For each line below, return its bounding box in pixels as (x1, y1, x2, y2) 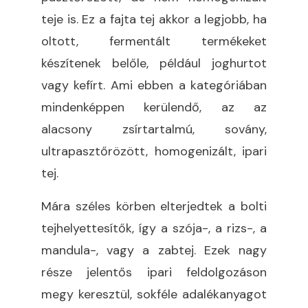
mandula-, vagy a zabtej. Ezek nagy (41, 241, 267, 258)
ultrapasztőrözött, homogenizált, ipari (41, 142, 267, 159)
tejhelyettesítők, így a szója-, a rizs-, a (41, 219, 267, 236)
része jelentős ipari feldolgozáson (41, 263, 267, 280)
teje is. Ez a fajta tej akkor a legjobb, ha (41, 10, 267, 27)
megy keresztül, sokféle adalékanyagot (41, 285, 267, 302)
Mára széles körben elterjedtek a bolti (41, 197, 267, 214)
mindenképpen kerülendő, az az (41, 98, 267, 115)
